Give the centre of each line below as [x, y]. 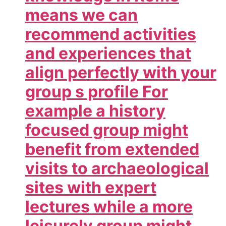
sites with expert [91, 187]
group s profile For [97, 91]
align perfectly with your [121, 72]
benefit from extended [112, 149]
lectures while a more [109, 206]
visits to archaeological [117, 168]
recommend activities [111, 34]
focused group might [107, 130]
